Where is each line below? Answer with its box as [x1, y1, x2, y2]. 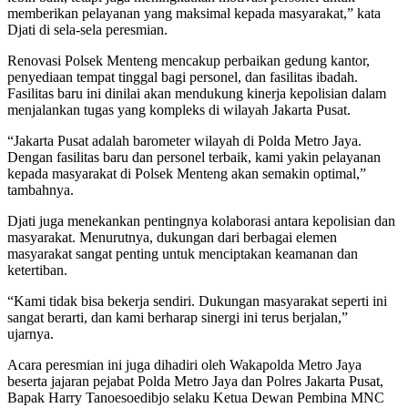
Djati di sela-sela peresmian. [7, 21, 175, 37]
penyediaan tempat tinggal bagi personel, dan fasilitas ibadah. [7, 68, 358, 85]
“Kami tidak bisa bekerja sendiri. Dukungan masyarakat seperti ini [7, 292, 387, 309]
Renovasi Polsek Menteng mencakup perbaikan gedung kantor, [7, 52, 370, 68]
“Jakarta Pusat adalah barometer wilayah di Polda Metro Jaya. [7, 132, 362, 148]
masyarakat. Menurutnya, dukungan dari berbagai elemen [7, 229, 337, 245]
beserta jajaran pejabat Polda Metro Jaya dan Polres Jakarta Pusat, [7, 372, 383, 389]
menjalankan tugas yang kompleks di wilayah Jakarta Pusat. [7, 101, 358, 117]
